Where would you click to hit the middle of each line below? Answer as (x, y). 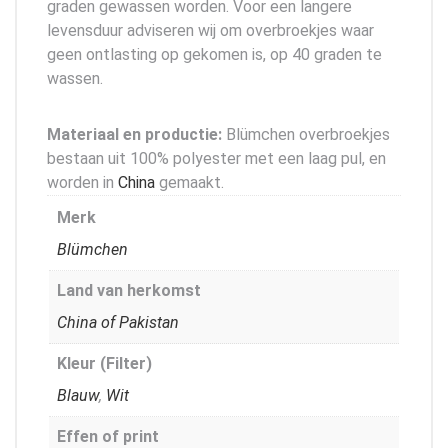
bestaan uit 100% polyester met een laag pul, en (216, 158)
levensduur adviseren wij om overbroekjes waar (210, 30)
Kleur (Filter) (104, 363)
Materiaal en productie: (134, 134)
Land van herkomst (129, 290)
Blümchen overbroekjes (306, 134)
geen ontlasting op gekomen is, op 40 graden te (214, 54)
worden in (82, 182)
